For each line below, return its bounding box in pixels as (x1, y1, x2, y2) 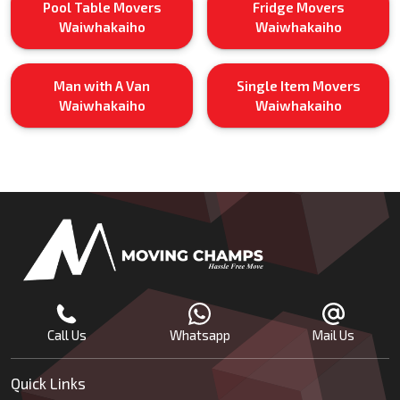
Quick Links (11, 373, 86, 392)
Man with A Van (54, 77, 150, 94)
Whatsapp (169, 326, 230, 343)
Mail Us (312, 326, 355, 343)
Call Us (46, 326, 87, 343)
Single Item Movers (236, 77, 361, 94)
